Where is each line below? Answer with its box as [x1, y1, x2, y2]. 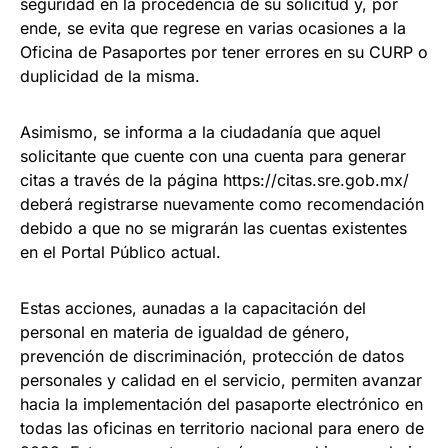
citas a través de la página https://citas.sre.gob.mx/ [20, 170, 409, 191]
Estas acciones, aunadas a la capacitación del [20, 298, 366, 319]
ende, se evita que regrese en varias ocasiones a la [20, 18, 406, 39]
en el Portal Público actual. [20, 242, 221, 263]
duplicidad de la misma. [20, 66, 200, 87]
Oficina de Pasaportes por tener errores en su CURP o [20, 42, 428, 63]
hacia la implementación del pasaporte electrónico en [20, 394, 423, 415]
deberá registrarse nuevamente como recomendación [20, 194, 424, 215]
